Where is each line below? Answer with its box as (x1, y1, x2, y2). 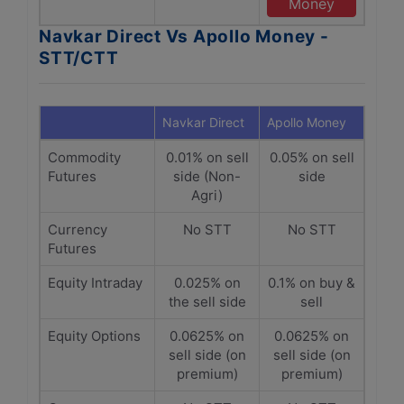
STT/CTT (39, 48, 119, 69)
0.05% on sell (269, 149, 354, 166)
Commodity (48, 149, 121, 166)
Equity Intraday (48, 274, 142, 291)
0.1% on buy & (268, 274, 355, 291)
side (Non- (173, 168, 241, 185)
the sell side (168, 293, 246, 310)
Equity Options (48, 327, 141, 344)
